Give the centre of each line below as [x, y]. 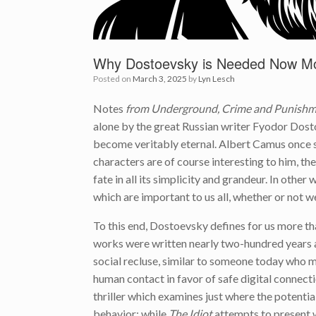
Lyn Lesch [217, 79]
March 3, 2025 [160, 79]
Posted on [115, 79]
